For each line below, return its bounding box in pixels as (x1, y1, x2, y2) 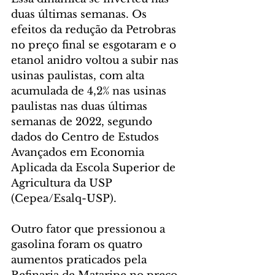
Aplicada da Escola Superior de (11, 161, 179, 174)
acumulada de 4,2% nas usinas (11, 84, 169, 98)
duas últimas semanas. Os (11, 7, 150, 21)
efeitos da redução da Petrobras (11, 23, 179, 36)
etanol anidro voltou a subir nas (11, 53, 182, 67)
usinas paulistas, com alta (11, 69, 147, 82)
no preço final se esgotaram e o (11, 38, 179, 52)
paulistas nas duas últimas (11, 99, 150, 113)
